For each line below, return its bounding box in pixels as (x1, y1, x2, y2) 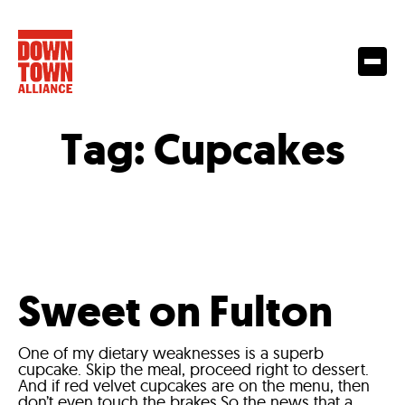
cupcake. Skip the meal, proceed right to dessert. (18, 359, 369, 380)
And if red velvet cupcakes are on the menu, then (18, 375, 370, 396)
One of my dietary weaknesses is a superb (18, 343, 324, 363)
